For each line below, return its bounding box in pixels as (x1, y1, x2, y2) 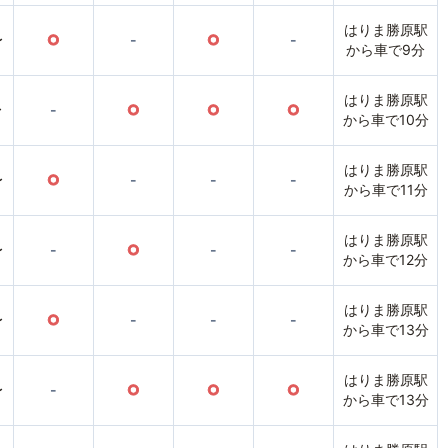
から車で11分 (343, 181, 428, 199)
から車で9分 (346, 41, 425, 59)
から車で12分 (343, 251, 428, 269)
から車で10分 (342, 111, 429, 129)
